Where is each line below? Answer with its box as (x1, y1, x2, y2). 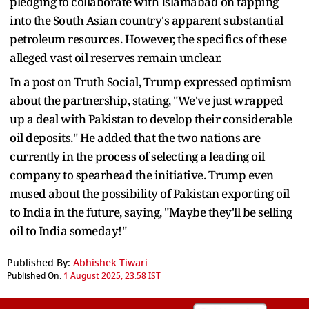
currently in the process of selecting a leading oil (10, 148, 265, 164)
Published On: (7, 269, 61, 282)
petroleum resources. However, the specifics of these (10, 30, 286, 47)
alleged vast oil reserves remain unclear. (10, 49, 223, 66)
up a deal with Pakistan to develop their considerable (10, 110, 292, 127)
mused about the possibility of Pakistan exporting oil (10, 185, 290, 201)
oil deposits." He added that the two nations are (10, 129, 260, 146)
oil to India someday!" (10, 222, 126, 239)
